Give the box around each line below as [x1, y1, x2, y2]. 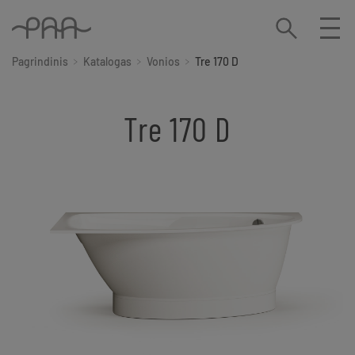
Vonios [147, 55, 180, 69]
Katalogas [83, 55, 132, 69]
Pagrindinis [12, 55, 68, 69]
